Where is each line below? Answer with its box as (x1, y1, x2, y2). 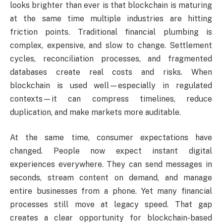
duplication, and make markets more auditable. (10, 107, 181, 117)
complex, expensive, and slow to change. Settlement (10, 40, 212, 50)
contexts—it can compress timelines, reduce (10, 94, 212, 104)
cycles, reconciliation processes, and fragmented (10, 54, 212, 63)
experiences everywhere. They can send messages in (10, 160, 212, 169)
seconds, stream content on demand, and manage (10, 173, 212, 183)
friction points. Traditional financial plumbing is (10, 27, 212, 37)
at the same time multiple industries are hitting (10, 13, 212, 23)
